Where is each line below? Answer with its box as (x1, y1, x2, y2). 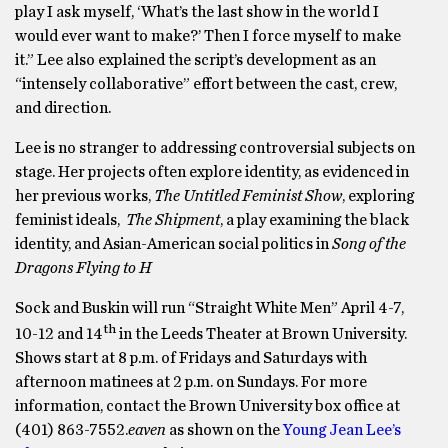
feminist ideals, (15, 212, 120, 228)
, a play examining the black (220, 212, 409, 228)
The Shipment (126, 212, 220, 228)
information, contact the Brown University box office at (15, 398, 400, 415)
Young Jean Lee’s (283, 422, 401, 439)
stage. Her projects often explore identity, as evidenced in (15, 164, 409, 180)
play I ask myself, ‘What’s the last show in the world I (15, 4, 379, 20)
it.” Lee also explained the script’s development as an (15, 52, 376, 68)
